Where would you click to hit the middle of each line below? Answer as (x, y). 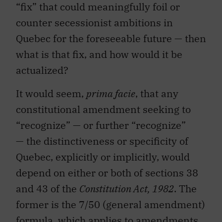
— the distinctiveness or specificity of (102, 141)
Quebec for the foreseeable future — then (111, 39)
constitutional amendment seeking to (103, 109)
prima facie (111, 93)
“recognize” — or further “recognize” (101, 125)
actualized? (42, 70)
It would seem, (51, 93)
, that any (157, 93)
